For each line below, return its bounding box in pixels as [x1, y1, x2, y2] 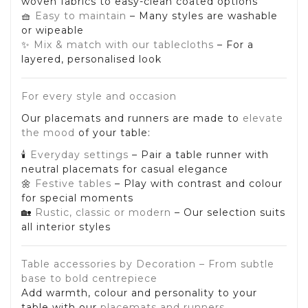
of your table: [75, 126, 151, 139]
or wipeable [21, 23, 84, 36]
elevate [243, 111, 283, 124]
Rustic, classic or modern [35, 206, 171, 219]
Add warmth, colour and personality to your [21, 287, 257, 300]
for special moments [21, 192, 133, 205]
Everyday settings [30, 148, 129, 162]
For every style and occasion [21, 89, 177, 102]
